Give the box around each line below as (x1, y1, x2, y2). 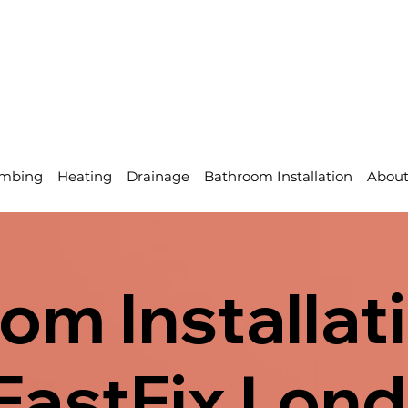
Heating (56, 168, 112, 186)
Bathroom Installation (203, 168, 352, 186)
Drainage (126, 168, 189, 186)
